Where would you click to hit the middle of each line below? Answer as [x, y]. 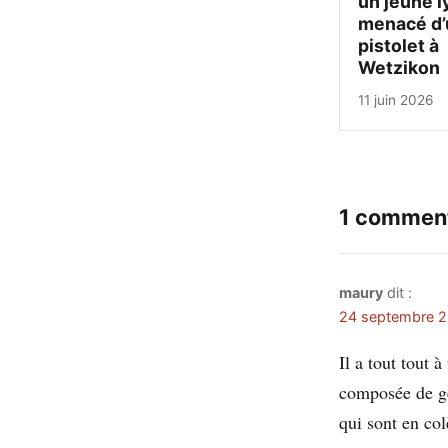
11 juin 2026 [396, 100]
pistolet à [398, 45]
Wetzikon [399, 67]
